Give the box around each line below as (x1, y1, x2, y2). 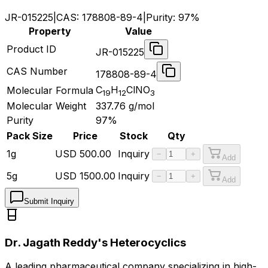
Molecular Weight (7, 99, 86, 112)
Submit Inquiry (24, 196, 74, 206)
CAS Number (7, 65, 68, 77)
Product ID (7, 42, 56, 55)
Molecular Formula (7, 84, 93, 96)
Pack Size (7, 129, 53, 142)
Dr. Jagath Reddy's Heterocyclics (5, 235, 186, 249)
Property (29, 25, 71, 37)
